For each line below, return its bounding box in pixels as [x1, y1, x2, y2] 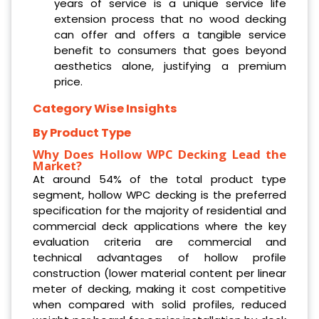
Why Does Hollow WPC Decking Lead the [33, 145, 286, 162]
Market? [33, 157, 82, 174]
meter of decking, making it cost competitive [33, 281, 286, 296]
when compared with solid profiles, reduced [33, 296, 286, 312]
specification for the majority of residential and [33, 202, 286, 218]
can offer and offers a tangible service [53, 26, 286, 42]
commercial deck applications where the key [33, 218, 286, 234]
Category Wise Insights [33, 100, 177, 117]
